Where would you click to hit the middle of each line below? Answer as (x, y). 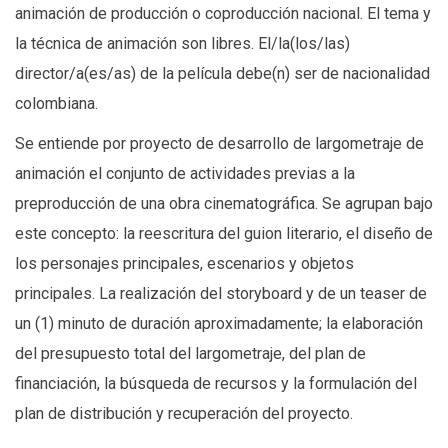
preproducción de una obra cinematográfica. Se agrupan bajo (224, 204)
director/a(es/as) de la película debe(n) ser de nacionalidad (222, 74)
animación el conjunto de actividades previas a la (185, 174)
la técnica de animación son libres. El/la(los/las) (182, 44)
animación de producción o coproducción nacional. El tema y (223, 14)
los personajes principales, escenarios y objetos (184, 264)
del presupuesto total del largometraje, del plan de (190, 354)
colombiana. (56, 104)
